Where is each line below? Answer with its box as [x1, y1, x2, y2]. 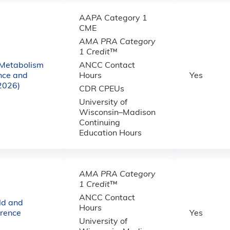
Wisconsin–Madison [79, 109, 156, 117]
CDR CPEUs [79, 85, 124, 93]
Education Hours [79, 129, 142, 138]
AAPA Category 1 [79, 14, 147, 23]
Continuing [79, 119, 120, 127]
